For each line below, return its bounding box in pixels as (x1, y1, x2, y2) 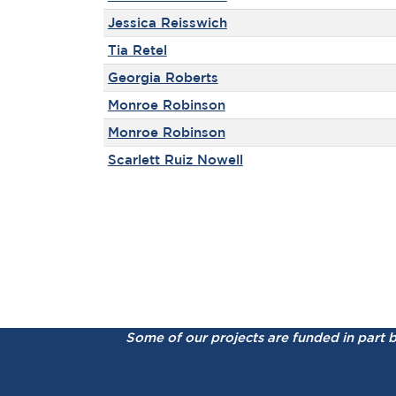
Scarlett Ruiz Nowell (107, 152, 243, 167)
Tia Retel (107, 42, 167, 57)
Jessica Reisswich (107, 15, 227, 30)
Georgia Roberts (107, 70, 218, 85)
